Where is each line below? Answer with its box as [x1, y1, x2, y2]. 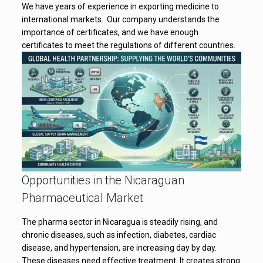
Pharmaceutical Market [21, 190, 143, 205]
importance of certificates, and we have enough [21, 27, 198, 37]
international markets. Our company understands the [21, 14, 220, 24]
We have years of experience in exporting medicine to [21, 1, 219, 11]
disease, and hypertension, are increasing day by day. [21, 242, 217, 252]
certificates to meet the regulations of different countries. [21, 40, 235, 50]
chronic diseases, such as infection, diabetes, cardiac [21, 230, 216, 240]
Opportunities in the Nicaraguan [21, 173, 184, 187]
